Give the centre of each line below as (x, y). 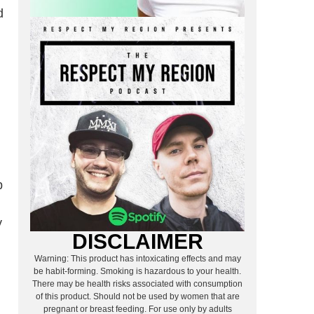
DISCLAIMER (137, 241)
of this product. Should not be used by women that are (137, 296)
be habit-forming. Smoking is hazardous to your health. (137, 271)
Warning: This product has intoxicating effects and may (137, 258)
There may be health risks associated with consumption (137, 284)
